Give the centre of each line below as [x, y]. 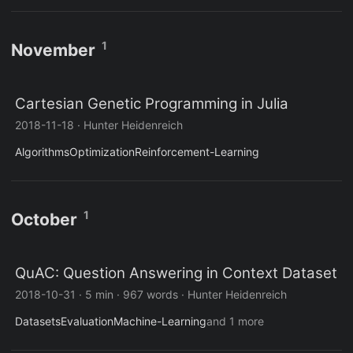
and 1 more [235, 321]
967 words [150, 295]
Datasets [38, 321]
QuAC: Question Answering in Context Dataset [176, 273]
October [44, 220]
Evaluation [87, 321]
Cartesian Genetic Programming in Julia [152, 104]
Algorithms [42, 152]
